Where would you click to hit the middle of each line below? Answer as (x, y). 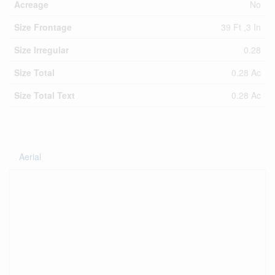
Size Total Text (45, 95)
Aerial (30, 157)
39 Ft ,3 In (241, 27)
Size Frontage (43, 27)
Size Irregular (41, 50)
